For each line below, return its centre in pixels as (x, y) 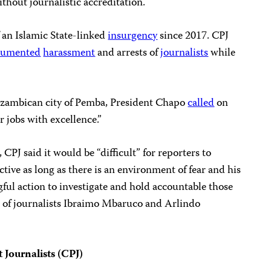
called (201, 103)
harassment (69, 53)
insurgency (133, 36)
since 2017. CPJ (193, 36)
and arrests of (128, 53)
